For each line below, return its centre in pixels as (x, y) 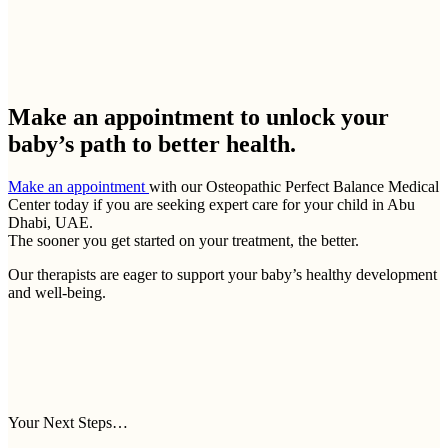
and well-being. (57, 293)
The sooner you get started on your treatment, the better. (183, 241)
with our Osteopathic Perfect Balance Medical (294, 187)
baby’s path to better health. (152, 144)
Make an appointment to (137, 117)
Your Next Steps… (68, 423)
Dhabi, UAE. (50, 223)
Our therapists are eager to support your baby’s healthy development (222, 275)
